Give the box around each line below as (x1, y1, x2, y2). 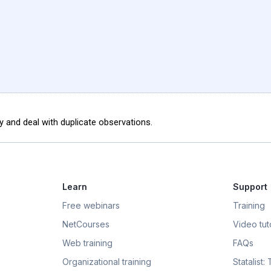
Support (232, 181, 267, 192)
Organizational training (62, 256, 151, 267)
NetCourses (62, 219, 109, 230)
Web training (62, 238, 113, 249)
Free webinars (62, 200, 120, 211)
